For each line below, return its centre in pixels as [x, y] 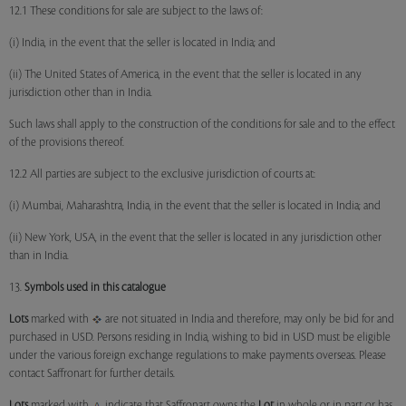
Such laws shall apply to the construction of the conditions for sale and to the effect [202, 124]
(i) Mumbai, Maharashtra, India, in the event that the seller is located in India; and [195, 206]
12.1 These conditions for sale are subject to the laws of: [136, 11]
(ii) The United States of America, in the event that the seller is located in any [185, 74]
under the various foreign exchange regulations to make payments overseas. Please [198, 355]
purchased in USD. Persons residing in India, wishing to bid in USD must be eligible [200, 337]
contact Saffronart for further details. [92, 373]
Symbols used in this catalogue [95, 287]
